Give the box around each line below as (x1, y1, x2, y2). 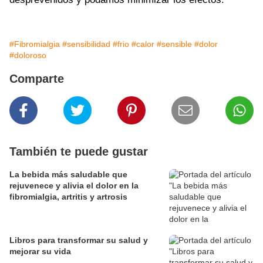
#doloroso (9, 50, 46, 60)
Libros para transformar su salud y (9, 235, 148, 245)
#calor (131, 39, 154, 49)
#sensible (157, 39, 192, 49)
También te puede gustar (9, 145, 148, 159)
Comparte (9, 72, 64, 86)
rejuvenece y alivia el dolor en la (9, 181, 139, 191)
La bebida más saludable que (9, 170, 127, 180)
